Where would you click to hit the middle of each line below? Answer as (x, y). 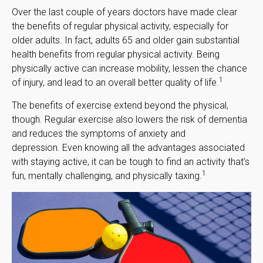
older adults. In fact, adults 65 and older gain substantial (126, 40)
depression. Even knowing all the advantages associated (128, 147)
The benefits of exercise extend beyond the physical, (120, 105)
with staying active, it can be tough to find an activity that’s (131, 161)
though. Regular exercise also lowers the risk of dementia (129, 119)
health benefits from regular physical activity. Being (116, 54)
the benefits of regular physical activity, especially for (120, 26)
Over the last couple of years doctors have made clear (124, 12)
